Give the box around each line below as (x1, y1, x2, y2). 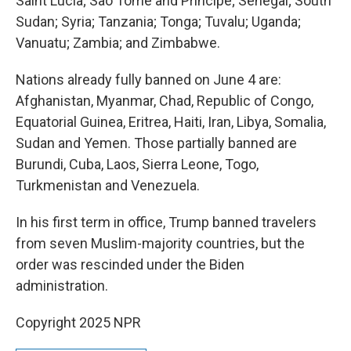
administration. (16, 277, 108, 294)
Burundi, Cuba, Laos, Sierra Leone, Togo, (16, 156, 259, 172)
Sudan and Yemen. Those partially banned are (16, 135, 297, 151)
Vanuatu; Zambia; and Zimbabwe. (16, 34, 220, 51)
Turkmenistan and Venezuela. (16, 177, 200, 194)
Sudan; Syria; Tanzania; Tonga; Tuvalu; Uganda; (16, 13, 301, 30)
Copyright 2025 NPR (16, 314, 141, 331)
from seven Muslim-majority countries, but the (16, 235, 305, 251)
